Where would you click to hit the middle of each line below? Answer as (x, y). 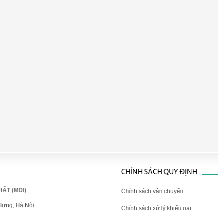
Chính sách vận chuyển (152, 191)
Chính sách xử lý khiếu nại (156, 208)
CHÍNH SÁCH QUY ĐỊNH (159, 172)
